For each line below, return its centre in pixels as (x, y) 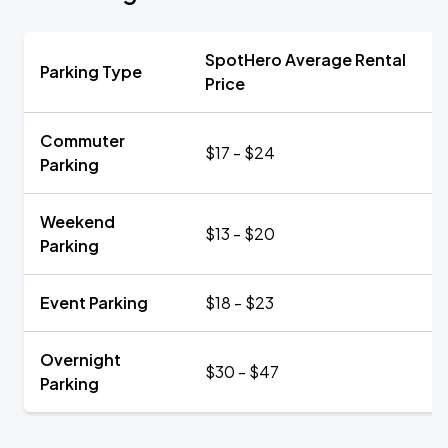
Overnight (80, 359)
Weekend (77, 221)
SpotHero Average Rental (305, 59)
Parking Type (91, 71)
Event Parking (94, 302)
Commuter (82, 140)
